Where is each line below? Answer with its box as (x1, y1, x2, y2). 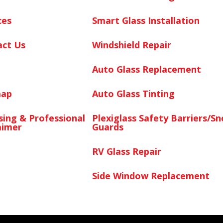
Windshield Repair (92, 38, 171, 51)
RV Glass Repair (92, 145, 161, 157)
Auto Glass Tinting (92, 87, 175, 100)
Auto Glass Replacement (92, 63, 201, 75)
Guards (92, 120, 123, 133)
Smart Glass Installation (92, 14, 200, 26)
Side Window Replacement (92, 169, 210, 182)
